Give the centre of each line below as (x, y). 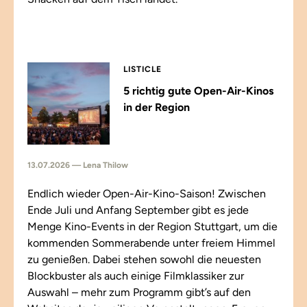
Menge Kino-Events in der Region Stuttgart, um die (152, 226)
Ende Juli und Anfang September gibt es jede (138, 210)
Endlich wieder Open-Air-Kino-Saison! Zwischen (147, 194)
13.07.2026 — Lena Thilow (78, 165)
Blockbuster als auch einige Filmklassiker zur (136, 276)
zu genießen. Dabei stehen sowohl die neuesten (144, 259)
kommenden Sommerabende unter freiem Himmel (151, 243)
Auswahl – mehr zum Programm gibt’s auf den (139, 292)
